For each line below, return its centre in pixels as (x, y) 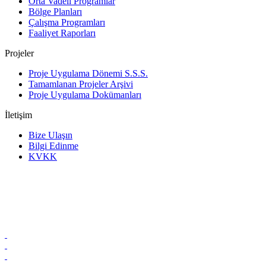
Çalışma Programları (67, 22)
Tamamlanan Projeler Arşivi (81, 84)
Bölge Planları (55, 12)
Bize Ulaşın (50, 135)
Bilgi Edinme (53, 146)
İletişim (18, 115)
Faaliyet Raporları (62, 33)
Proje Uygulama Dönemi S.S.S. (88, 73)
